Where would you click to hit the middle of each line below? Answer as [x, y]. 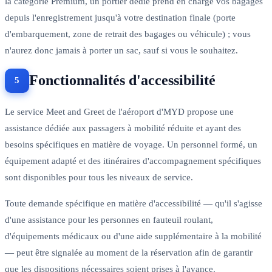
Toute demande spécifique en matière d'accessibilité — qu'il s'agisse [134, 203]
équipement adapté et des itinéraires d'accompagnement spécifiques [133, 161]
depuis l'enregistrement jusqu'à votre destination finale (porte [120, 17]
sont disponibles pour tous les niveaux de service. [99, 177]
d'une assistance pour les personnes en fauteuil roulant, [109, 219]
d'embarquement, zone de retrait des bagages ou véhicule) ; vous [128, 34]
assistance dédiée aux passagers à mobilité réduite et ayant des [123, 128]
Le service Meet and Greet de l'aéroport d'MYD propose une [119, 111]
